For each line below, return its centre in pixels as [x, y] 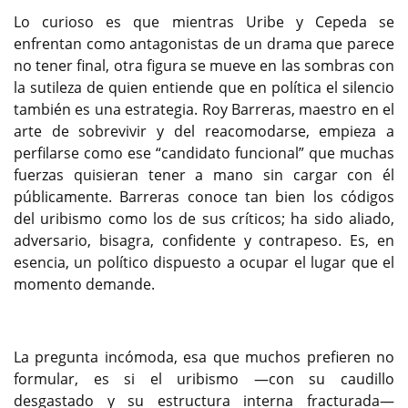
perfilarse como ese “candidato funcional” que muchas [204, 153]
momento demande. [84, 284]
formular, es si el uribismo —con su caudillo [204, 378]
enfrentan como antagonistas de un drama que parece [204, 43]
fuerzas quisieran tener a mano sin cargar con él [204, 174]
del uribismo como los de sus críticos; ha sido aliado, [204, 218]
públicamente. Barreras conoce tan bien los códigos [204, 196]
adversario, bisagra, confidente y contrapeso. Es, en [204, 240]
